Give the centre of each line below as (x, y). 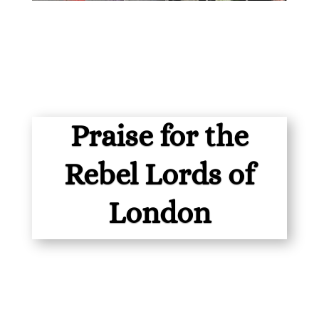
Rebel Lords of (159, 174)
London (159, 213)
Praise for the (159, 136)
